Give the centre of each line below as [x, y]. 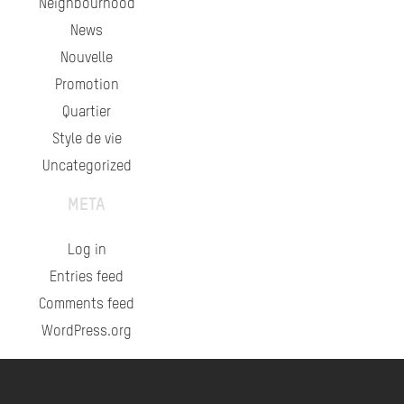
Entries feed [87, 278]
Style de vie [87, 140]
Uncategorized [87, 167]
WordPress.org [87, 332]
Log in [87, 251]
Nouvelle [87, 59]
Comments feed [87, 305]
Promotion [87, 86]
